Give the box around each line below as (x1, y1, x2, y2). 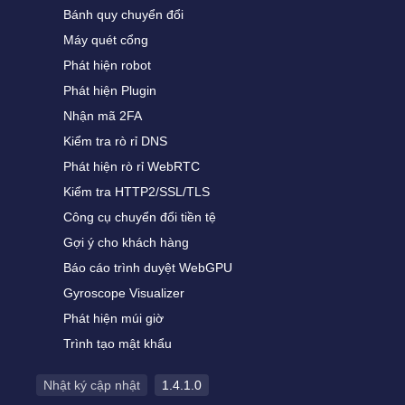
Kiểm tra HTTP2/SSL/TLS (63, 184, 210, 199)
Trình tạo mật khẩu (63, 336, 172, 351)
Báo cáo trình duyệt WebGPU (63, 260, 232, 275)
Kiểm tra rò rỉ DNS (63, 134, 167, 148)
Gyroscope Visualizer (63, 286, 184, 300)
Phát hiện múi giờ (63, 311, 164, 325)
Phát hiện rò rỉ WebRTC (63, 159, 200, 174)
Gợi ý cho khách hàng (63, 235, 189, 250)
